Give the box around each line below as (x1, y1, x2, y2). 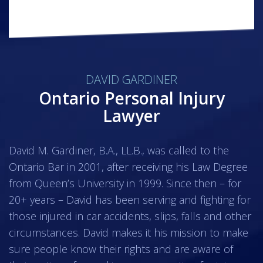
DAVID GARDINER (86, 72, 177, 88)
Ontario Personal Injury (38, 87, 225, 110)
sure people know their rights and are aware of (9, 242, 233, 257)
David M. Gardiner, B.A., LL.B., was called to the (9, 143, 229, 158)
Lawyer (103, 104, 160, 127)
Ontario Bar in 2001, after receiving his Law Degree (9, 160, 248, 174)
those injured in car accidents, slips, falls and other (9, 209, 251, 224)
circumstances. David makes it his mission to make (9, 225, 248, 240)
